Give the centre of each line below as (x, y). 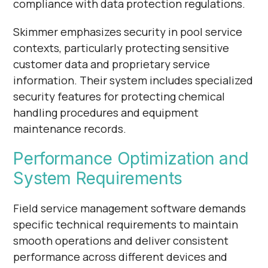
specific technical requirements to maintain (126, 224)
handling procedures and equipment (106, 112)
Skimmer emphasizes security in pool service (128, 31)
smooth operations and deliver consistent (121, 240)
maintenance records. (70, 128)
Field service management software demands (130, 208)
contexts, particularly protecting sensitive (121, 48)
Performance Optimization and (131, 158)
